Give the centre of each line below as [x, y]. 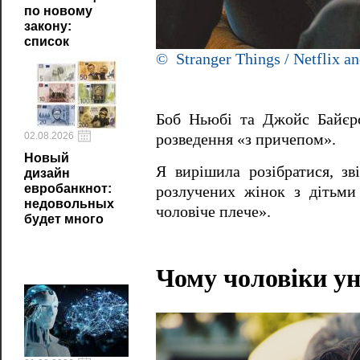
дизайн [47, 173]
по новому [58, 11]
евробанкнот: [68, 188]
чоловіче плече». [213, 212]
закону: [48, 26]
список [47, 41]
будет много [64, 219]
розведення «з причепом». [246, 139]
